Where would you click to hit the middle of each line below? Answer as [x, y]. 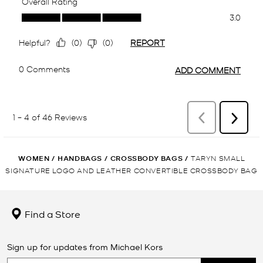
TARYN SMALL [218, 157]
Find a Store [51, 213]
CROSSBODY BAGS [146, 158]
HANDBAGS [80, 158]
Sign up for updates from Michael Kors [85, 246]
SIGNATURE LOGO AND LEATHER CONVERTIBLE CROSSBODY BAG [131, 170]
